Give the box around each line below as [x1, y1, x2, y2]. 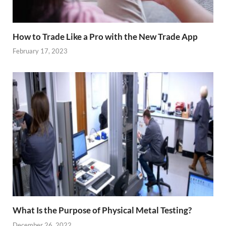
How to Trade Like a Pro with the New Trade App [13, 31, 198, 42]
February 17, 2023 [13, 47, 68, 55]
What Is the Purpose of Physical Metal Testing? [13, 205, 192, 216]
